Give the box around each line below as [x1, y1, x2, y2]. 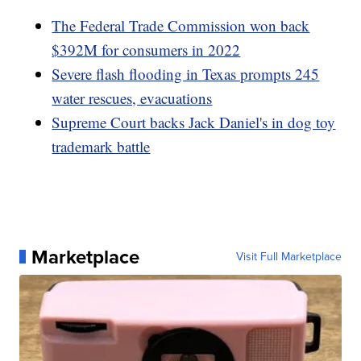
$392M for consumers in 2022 [52, 39, 241, 60]
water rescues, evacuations [52, 87, 213, 108]
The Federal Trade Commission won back [52, 15, 310, 35]
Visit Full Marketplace [235, 247, 342, 265]
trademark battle [52, 135, 151, 156]
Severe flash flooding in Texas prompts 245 [52, 63, 320, 84]
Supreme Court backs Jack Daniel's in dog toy [52, 111, 336, 132]
